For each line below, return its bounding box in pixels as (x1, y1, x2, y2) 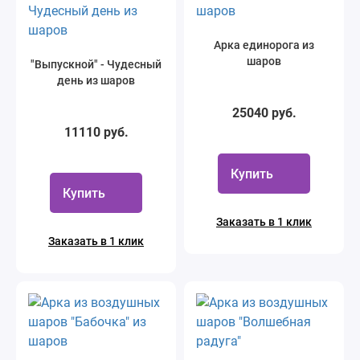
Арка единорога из (214, 39, 314, 51)
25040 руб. (231, 105, 297, 121)
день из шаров (57, 74, 135, 87)
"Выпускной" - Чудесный (31, 58, 162, 71)
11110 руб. (63, 125, 129, 140)
